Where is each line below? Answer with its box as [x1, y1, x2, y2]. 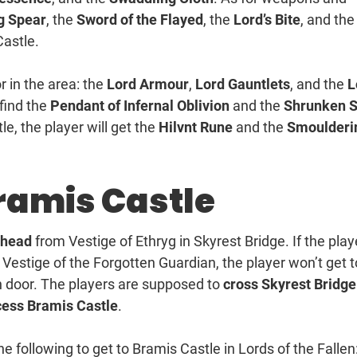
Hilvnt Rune [155, 119, 236, 136]
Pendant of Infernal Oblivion [50, 97, 229, 115]
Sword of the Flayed [76, 11, 203, 29]
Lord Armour [107, 76, 189, 93]
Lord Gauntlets [195, 76, 290, 93]
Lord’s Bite [233, 11, 300, 29]
